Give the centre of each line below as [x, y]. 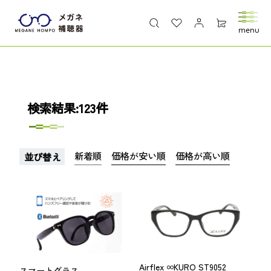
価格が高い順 [203, 156]
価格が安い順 [139, 156]
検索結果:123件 [67, 107]
